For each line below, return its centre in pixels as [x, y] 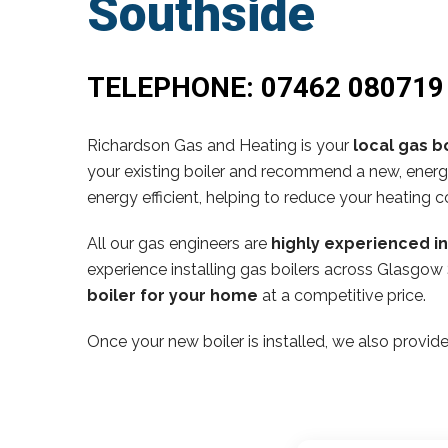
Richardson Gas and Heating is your [220, 145]
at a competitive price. [342, 295]
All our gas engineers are [179, 243]
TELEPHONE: [174, 87]
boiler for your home [172, 295]
